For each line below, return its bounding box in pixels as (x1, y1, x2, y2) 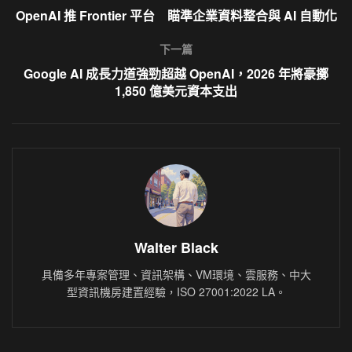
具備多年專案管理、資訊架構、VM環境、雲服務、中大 (41, 266, 311, 282)
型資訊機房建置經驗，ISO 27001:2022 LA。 (66, 283, 286, 299)
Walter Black (134, 236, 218, 258)
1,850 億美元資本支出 (115, 81, 237, 100)
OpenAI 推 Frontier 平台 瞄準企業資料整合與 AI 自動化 (15, 5, 337, 24)
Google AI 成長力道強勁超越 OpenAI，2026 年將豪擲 (24, 64, 328, 82)
